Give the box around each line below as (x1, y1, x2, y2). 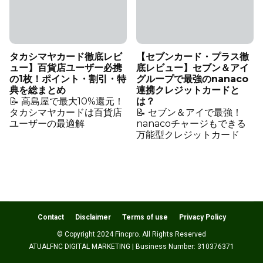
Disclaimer (75, 213, 111, 221)
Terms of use (122, 213, 168, 221)
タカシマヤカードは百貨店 (9, 106, 122, 118)
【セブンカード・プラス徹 (136, 50, 249, 62)
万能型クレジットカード (136, 129, 240, 140)
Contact (37, 213, 64, 221)
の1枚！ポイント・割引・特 (9, 73, 126, 85)
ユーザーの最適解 (9, 117, 85, 129)
